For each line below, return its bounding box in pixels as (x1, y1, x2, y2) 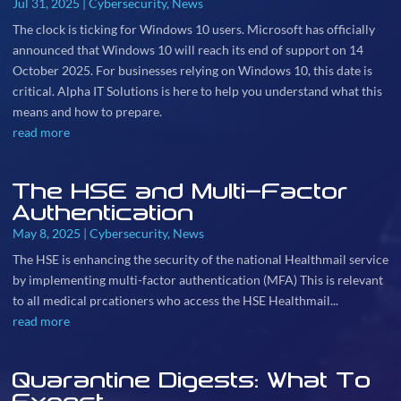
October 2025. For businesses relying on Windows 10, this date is (13, 63, 372, 78)
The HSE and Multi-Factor (13, 176, 349, 205)
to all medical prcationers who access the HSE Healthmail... (13, 293, 338, 308)
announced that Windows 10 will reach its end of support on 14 (13, 42, 363, 57)
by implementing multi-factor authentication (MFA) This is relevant (13, 272, 383, 287)
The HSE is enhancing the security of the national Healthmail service (13, 252, 388, 267)
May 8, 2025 (13, 226, 81, 241)
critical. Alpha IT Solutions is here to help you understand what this (13, 83, 382, 98)
